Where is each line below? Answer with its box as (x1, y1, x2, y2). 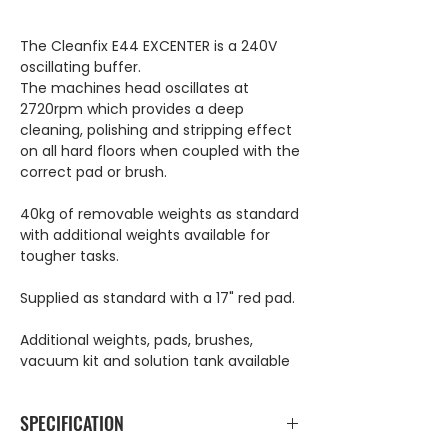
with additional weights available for (20, 225, 270, 245)
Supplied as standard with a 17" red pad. (20, 288, 295, 308)
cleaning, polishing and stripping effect (20, 120, 292, 140)
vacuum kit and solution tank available (20, 351, 290, 371)
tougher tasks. (20, 246, 119, 266)
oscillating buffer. (20, 57, 141, 77)
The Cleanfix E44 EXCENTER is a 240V (20, 36, 277, 56)
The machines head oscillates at (20, 78, 249, 98)
